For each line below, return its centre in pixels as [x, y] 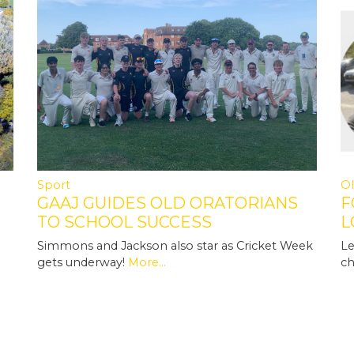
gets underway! [82, 262]
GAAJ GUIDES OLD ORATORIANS [167, 203]
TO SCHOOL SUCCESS [124, 222]
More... [147, 262]
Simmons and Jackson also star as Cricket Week [175, 245]
